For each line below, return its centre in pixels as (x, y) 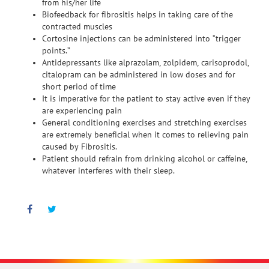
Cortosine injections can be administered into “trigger (141, 39)
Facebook (55, 206)
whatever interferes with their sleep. (110, 171)
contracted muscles (77, 27)
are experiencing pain (82, 111)
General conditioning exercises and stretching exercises (144, 123)
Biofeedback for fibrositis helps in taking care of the (138, 15)
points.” (56, 51)
